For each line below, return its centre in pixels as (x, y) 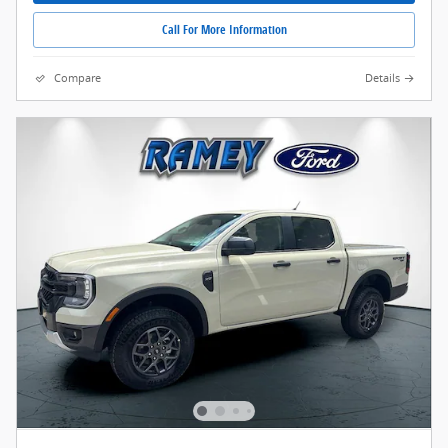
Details (382, 78)
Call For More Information (224, 30)
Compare (77, 78)
